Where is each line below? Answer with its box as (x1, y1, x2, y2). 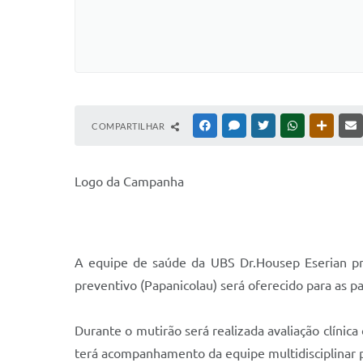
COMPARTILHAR (92, 121, 167, 131)
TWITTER (271, 121, 310, 130)
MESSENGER (242, 121, 293, 130)
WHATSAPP (301, 121, 348, 130)
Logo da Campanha (75, 174, 184, 189)
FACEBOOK (213, 121, 260, 130)
